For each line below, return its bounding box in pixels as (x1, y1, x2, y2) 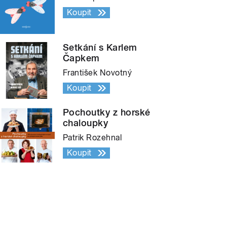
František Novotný (63, 68, 132, 78)
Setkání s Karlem (63, 42, 137, 53)
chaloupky (63, 118, 108, 129)
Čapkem (63, 53, 100, 64)
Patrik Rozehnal (63, 133, 122, 143)
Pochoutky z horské (63, 107, 150, 118)
